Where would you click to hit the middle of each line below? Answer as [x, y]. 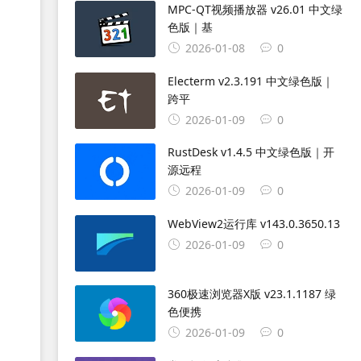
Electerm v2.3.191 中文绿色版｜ [250, 81]
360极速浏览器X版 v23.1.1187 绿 [251, 293]
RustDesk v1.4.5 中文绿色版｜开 [251, 152]
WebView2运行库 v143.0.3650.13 [253, 224]
